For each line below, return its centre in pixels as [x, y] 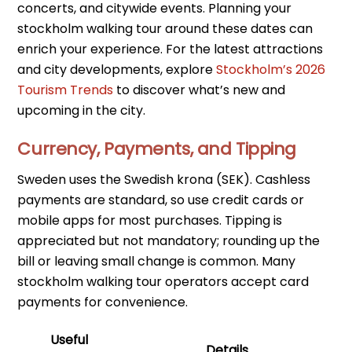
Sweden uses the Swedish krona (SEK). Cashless [164, 179]
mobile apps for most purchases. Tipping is [150, 220]
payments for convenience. [103, 302]
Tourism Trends [66, 90]
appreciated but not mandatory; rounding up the [169, 240]
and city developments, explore [117, 70]
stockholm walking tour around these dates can [165, 29]
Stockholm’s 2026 [271, 70]
